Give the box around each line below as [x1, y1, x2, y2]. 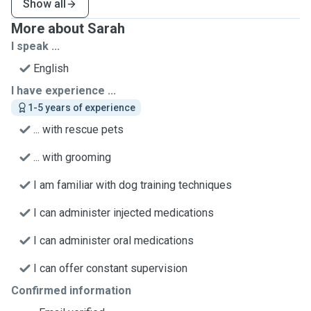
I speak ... [11, 40, 60, 53]
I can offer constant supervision [33, 262, 187, 275]
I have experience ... [11, 84, 116, 97]
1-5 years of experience [28, 102, 135, 113]
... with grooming [33, 151, 111, 164]
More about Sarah [11, 20, 125, 37]
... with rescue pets [33, 123, 124, 136]
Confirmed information [11, 284, 131, 297]
